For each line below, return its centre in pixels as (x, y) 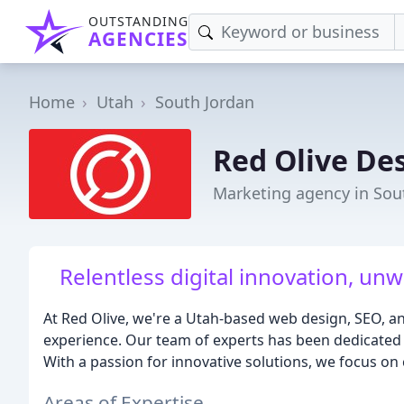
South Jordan (205, 102)
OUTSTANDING (138, 21)
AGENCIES (138, 39)
